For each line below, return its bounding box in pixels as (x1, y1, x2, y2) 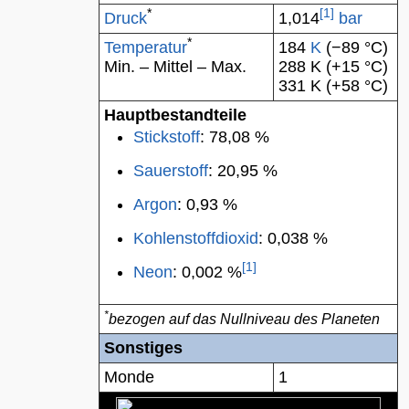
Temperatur (104, 38, 187, 57)
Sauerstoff (133, 162, 208, 180)
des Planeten (290, 311, 380, 327)
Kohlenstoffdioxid (133, 229, 258, 247)
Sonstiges (104, 339, 183, 357)
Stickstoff (133, 128, 200, 146)
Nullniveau (220, 311, 290, 327)
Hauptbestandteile (104, 106, 246, 124)
